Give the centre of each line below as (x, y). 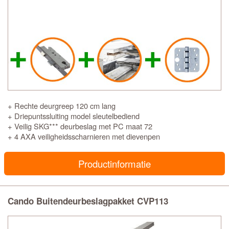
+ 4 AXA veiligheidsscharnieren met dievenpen (84, 136)
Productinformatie (114, 164)
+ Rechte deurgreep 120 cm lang (62, 106)
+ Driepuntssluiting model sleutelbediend (74, 116)
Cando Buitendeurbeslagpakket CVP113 (88, 201)
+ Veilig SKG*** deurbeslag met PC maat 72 (80, 126)
